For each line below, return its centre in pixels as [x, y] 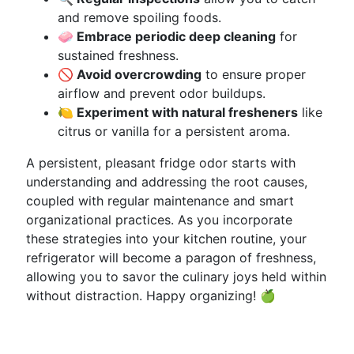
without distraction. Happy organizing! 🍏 [151, 296]
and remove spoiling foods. [139, 17]
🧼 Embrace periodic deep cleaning [167, 36]
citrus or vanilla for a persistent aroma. [174, 131]
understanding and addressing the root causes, [167, 182]
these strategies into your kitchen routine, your [166, 239]
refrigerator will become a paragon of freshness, [171, 258]
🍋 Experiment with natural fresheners [178, 112]
